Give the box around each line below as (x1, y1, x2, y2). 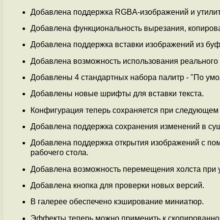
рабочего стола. (30, 148, 88, 157)
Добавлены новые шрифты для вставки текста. (30, 89, 204, 98)
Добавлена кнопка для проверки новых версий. (30, 181, 204, 190)
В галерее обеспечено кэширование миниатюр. (30, 197, 204, 206)
